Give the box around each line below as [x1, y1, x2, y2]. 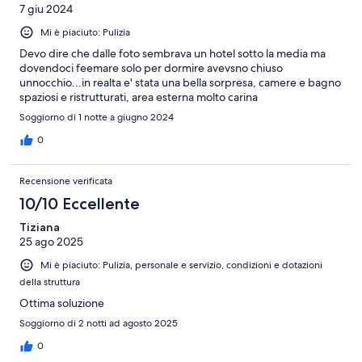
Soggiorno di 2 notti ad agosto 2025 [19, 317, 178, 330]
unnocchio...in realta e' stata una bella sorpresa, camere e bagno [19, 75, 341, 90]
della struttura [19, 276, 80, 289]
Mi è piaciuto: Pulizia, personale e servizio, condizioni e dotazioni [40, 259, 322, 272]
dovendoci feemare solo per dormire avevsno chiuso [19, 61, 283, 76]
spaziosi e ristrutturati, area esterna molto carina [19, 90, 258, 105]
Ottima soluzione [19, 296, 104, 311]
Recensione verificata [19, 175, 112, 188]
